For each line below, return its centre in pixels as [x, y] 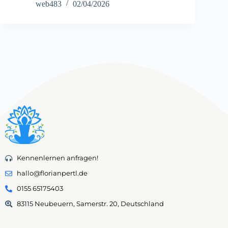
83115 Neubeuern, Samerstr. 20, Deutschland [90, 204]
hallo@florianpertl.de [52, 174]
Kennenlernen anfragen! [57, 158]
